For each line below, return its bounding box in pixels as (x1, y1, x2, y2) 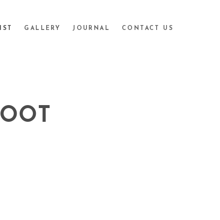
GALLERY (24, 26, 61, 31)
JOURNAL (72, 26, 110, 31)
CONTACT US (122, 26, 173, 31)
